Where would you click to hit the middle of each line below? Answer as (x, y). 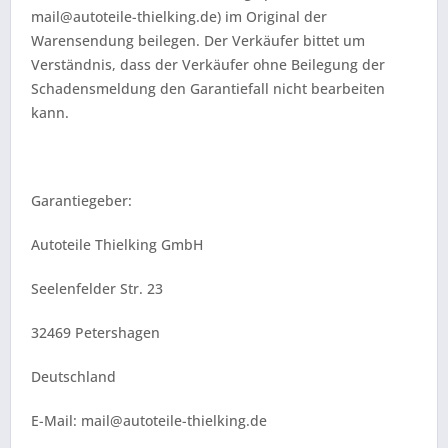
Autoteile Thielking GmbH (117, 245)
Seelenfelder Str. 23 (97, 289)
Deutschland (73, 377)
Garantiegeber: (81, 201)
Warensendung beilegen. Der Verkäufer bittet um (198, 41)
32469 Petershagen (95, 333)
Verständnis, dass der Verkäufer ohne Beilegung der (208, 65)
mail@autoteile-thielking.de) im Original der (179, 17)
